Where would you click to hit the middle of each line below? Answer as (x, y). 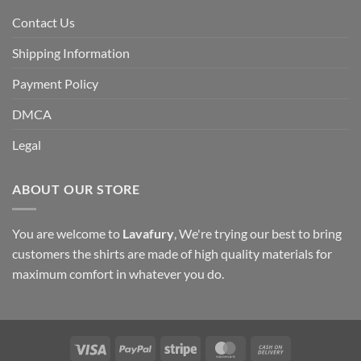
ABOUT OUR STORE (76, 189)
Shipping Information (71, 53)
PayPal (168, 347)
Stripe (211, 347)
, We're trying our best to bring (258, 233)
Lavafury (148, 233)
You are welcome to (67, 233)
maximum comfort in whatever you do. (118, 273)
